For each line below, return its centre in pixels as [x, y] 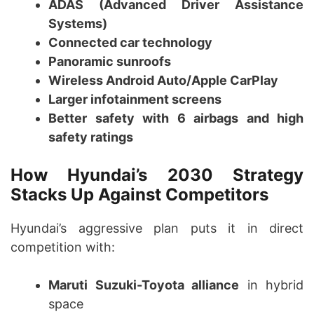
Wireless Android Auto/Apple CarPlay [163, 81]
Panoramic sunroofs [110, 62]
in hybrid [271, 285]
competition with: [63, 247]
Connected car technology [130, 43]
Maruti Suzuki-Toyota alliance [144, 285]
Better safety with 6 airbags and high [176, 118]
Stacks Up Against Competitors [139, 195]
